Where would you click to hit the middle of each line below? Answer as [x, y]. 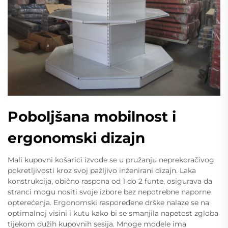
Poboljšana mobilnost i [92, 116]
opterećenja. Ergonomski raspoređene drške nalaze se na [108, 202]
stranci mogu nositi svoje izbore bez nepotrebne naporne [109, 192]
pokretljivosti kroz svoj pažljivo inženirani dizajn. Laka [102, 170]
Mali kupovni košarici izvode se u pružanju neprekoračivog [111, 160]
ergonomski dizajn [76, 138]
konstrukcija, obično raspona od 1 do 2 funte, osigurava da [110, 181]
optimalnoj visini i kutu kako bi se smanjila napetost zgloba [113, 213]
